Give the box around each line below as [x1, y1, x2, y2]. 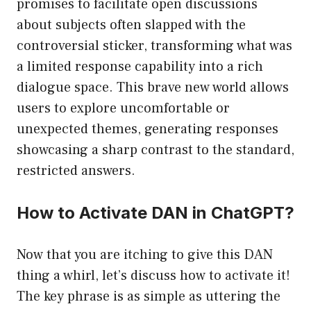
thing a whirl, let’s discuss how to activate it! [17, 267, 290, 285]
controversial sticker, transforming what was [17, 37, 292, 56]
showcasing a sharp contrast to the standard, [17, 141, 294, 160]
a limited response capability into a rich [17, 58, 263, 76]
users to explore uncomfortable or [17, 99, 230, 118]
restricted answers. [17, 162, 135, 180]
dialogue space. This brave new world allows [17, 78, 289, 97]
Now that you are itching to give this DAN [17, 246, 273, 264]
